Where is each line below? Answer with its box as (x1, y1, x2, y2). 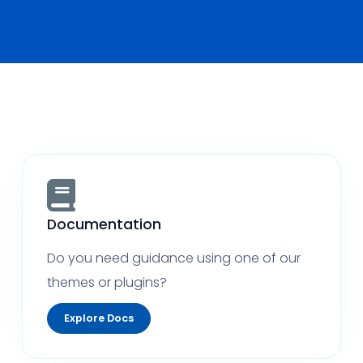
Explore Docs (63, 311, 134, 325)
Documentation (46, 215, 161, 234)
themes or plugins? (46, 273, 167, 292)
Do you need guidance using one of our (46, 249, 301, 267)
